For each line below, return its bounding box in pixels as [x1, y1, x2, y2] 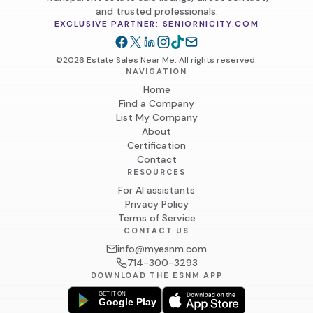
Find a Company [119, 97, 194, 110]
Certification [127, 139, 186, 152]
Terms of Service [117, 212, 196, 225]
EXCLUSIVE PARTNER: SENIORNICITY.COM [54, 18, 259, 30]
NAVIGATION [126, 66, 187, 77]
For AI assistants [118, 184, 195, 197]
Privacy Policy [124, 198, 189, 211]
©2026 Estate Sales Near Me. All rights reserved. [56, 54, 257, 66]
